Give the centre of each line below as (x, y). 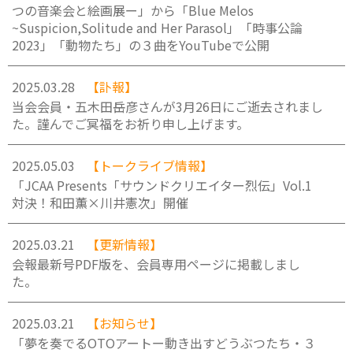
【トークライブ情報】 (150, 165)
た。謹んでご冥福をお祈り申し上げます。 (130, 124)
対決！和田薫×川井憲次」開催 (100, 203)
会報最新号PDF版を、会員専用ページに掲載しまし (156, 264)
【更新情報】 (124, 244)
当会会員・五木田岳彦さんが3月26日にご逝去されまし (167, 106)
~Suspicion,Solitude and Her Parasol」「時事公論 (157, 28)
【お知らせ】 (124, 323)
